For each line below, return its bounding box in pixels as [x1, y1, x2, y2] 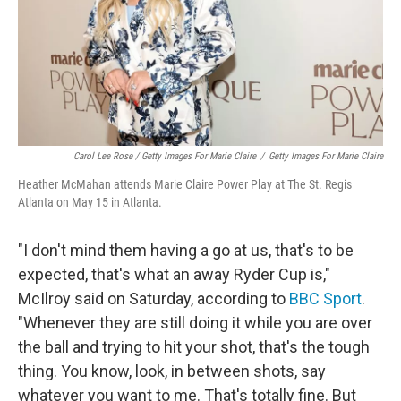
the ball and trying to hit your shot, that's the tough [18, 337, 370, 356]
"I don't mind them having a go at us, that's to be [18, 241, 354, 260]
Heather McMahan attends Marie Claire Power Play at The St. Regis [18, 177, 352, 192]
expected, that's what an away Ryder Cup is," [18, 265, 330, 284]
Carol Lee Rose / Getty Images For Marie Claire [73, 150, 256, 162]
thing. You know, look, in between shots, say [18, 362, 326, 380]
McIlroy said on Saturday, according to [18, 289, 289, 308]
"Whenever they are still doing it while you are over [18, 313, 372, 332]
